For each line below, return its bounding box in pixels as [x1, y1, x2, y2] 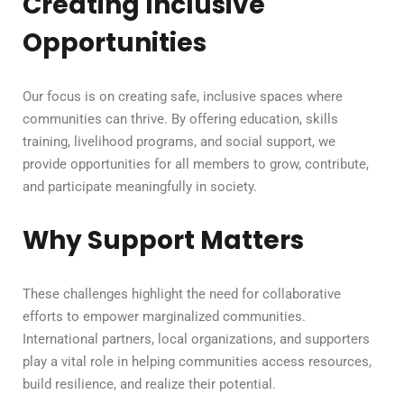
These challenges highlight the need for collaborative [23, 286, 341, 303]
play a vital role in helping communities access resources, [23, 353, 372, 371]
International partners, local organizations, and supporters [23, 331, 370, 348]
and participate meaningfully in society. [23, 179, 257, 196]
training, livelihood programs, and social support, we [23, 133, 335, 151]
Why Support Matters [23, 223, 304, 259]
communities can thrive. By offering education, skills [23, 111, 338, 128]
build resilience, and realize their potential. [23, 376, 276, 393]
